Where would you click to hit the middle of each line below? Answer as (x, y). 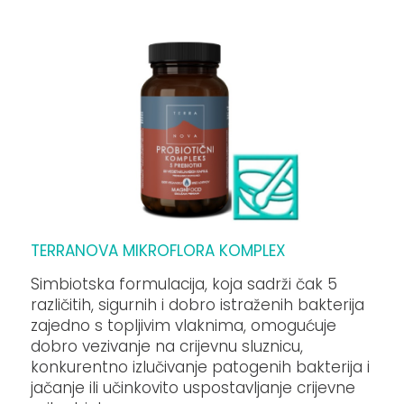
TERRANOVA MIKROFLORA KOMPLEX (159, 250)
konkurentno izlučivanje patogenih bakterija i (201, 367)
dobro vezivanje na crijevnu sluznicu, (167, 347)
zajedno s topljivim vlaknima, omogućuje (184, 326)
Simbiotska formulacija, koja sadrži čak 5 (184, 285)
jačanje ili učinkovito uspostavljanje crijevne (193, 388)
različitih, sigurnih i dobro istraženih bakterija (198, 305)
